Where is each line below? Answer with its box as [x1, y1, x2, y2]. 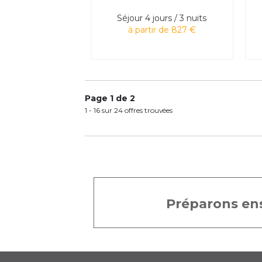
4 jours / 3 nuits [145, 12, 207, 23]
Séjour [117, 12, 143, 23]
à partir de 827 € [127, 24, 196, 35]
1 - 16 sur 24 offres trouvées [85, 105, 173, 115]
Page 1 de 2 [85, 92, 135, 104]
